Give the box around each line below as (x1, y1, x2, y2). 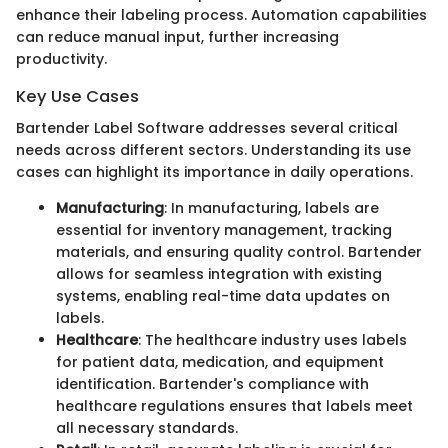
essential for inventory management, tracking (56, 220, 392, 241)
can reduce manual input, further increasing (16, 26, 339, 47)
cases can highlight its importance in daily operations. (16, 162, 413, 183)
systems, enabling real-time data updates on (56, 286, 390, 307)
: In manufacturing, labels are (164, 198, 379, 219)
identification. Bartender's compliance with (56, 374, 369, 395)
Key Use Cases (16, 84, 139, 108)
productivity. (16, 48, 107, 69)
